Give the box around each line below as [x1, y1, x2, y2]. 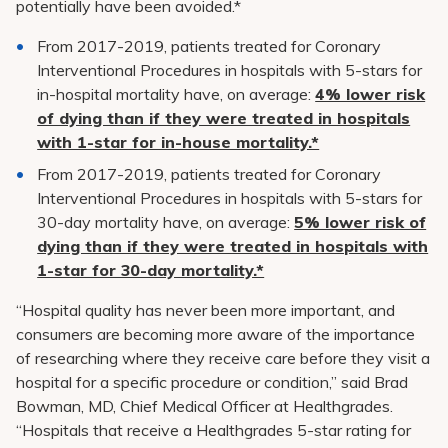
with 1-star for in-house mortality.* [37, 132, 320, 152]
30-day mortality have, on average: [37, 212, 295, 232]
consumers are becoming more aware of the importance [16, 324, 415, 344]
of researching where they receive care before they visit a [16, 348, 430, 368]
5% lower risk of [294, 212, 427, 232]
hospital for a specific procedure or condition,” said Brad [16, 372, 408, 392]
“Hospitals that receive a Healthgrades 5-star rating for [16, 420, 411, 440]
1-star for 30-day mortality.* [37, 260, 265, 280]
